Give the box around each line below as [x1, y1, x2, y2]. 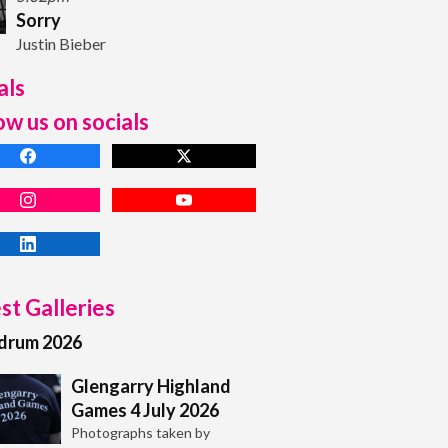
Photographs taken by [71, 423, 210, 441]
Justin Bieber [16, 33, 106, 53]
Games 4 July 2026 [71, 398, 219, 421]
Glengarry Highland [71, 374, 231, 397]
